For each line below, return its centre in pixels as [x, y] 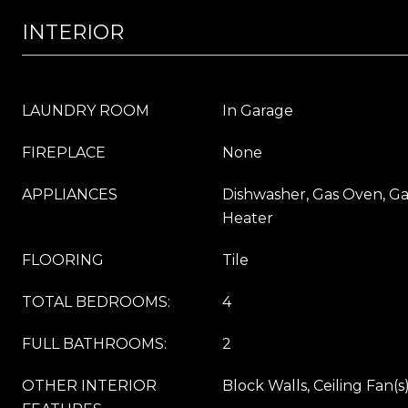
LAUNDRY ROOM [86, 111]
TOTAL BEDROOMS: [96, 302]
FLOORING [63, 260]
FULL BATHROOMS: [94, 344]
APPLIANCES [70, 194]
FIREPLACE [64, 153]
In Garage [258, 111]
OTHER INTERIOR [89, 386]
